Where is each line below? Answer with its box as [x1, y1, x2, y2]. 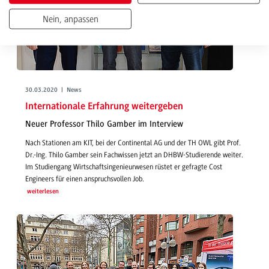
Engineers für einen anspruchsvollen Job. [25, 174, 144, 183]
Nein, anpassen [42, 13, 98, 25]
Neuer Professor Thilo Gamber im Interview [25, 119, 183, 130]
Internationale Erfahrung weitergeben [25, 101, 183, 112]
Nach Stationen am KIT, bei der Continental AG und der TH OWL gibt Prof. [25, 138, 241, 147]
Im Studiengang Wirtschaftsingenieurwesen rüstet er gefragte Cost [25, 162, 222, 171]
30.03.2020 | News [25, 87, 82, 94]
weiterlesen [26, 188, 59, 195]
